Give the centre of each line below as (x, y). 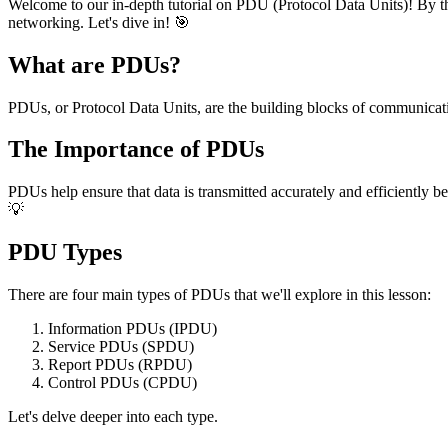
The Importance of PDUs (136, 149)
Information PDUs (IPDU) (132, 329)
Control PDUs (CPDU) (122, 383)
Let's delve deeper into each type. (113, 417)
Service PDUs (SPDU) (121, 347)
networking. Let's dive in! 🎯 (99, 22)
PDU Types (65, 252)
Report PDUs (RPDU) (120, 365)
